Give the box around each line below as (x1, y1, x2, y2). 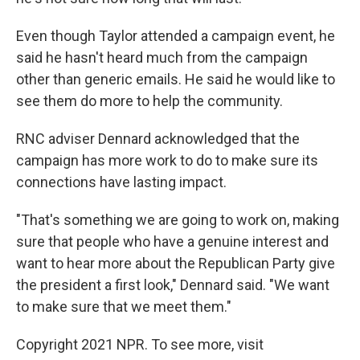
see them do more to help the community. (16, 92, 283, 109)
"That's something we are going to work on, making (16, 211, 339, 228)
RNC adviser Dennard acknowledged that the (16, 130, 300, 147)
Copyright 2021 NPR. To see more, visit (16, 336, 264, 353)
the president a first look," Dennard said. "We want (16, 276, 329, 293)
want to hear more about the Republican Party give (16, 255, 335, 272)
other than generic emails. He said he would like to (16, 71, 335, 88)
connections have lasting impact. (16, 174, 227, 190)
